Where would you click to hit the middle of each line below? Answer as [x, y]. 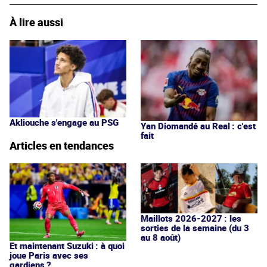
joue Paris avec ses [49, 255]
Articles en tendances [62, 145]
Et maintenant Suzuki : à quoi [67, 245]
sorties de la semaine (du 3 [195, 227]
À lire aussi [36, 22]
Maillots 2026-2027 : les [191, 218]
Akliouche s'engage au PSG [64, 122]
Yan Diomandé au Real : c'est [198, 125]
